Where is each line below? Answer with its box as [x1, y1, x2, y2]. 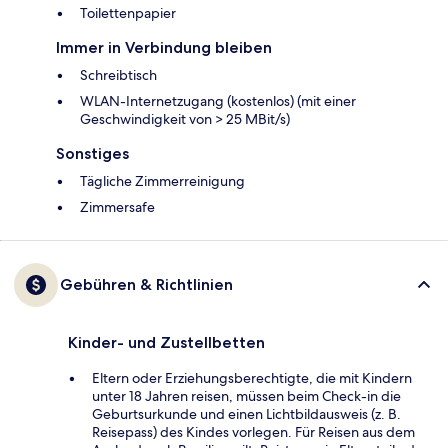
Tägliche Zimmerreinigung [80, 172, 245, 191]
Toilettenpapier [80, 4, 176, 23]
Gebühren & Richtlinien [60, 275, 233, 295]
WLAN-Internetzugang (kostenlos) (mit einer [80, 92, 356, 111]
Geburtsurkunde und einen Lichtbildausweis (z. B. [92, 405, 401, 424]
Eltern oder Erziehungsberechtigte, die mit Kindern [92, 369, 412, 388]
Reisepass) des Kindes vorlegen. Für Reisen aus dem [92, 423, 415, 442]
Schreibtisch [80, 66, 157, 85]
